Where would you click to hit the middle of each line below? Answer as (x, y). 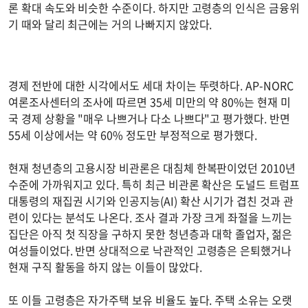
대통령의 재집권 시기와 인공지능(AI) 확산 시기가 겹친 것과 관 (151, 200)
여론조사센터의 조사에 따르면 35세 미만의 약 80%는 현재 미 (150, 101)
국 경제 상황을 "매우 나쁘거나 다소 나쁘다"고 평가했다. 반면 (149, 118)
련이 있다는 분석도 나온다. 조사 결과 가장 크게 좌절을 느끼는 (150, 217)
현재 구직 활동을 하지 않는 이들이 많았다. (105, 266)
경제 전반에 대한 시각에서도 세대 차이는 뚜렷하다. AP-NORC (151, 85)
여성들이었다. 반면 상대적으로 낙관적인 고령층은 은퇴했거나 (150, 250)
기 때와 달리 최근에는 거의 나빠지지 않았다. (110, 24)
